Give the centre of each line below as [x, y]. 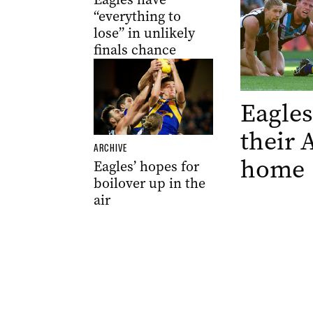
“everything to [137, 17]
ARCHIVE [110, 148]
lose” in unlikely [144, 34]
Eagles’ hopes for [146, 167]
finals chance [134, 50]
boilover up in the [149, 184]
